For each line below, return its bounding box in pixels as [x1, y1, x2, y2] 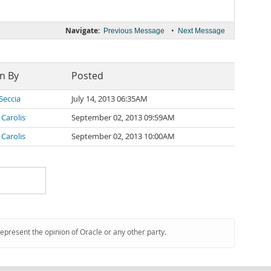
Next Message [178, 27, 225, 35]
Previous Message [103, 27, 165, 35]
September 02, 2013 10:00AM [71, 131, 175, 142]
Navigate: [65, 25, 100, 36]
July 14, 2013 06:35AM [71, 94, 148, 104]
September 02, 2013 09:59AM [71, 113, 175, 123]
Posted [71, 70, 103, 82]
